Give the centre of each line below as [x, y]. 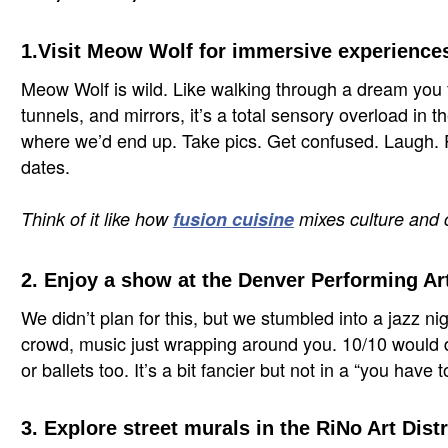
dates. [45, 166]
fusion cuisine [233, 219]
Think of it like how [96, 218]
